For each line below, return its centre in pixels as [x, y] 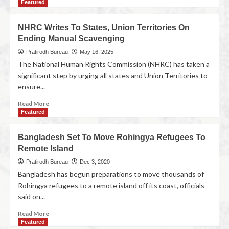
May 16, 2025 [97, 52]
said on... [31, 197]
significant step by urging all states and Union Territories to [113, 75]
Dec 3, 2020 [95, 162]
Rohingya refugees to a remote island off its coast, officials [111, 185]
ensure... [31, 87]
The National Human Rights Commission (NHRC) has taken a [114, 64]
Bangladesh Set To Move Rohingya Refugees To [112, 137]
